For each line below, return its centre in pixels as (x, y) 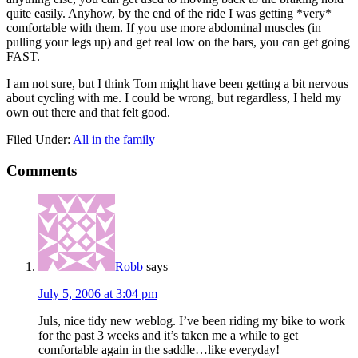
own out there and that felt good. (88, 112)
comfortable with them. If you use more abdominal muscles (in (164, 27)
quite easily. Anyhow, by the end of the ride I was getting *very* (169, 13)
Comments (42, 170)
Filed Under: (40, 139)
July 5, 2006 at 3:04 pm (98, 294)
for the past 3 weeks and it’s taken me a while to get (168, 336)
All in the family (114, 139)
